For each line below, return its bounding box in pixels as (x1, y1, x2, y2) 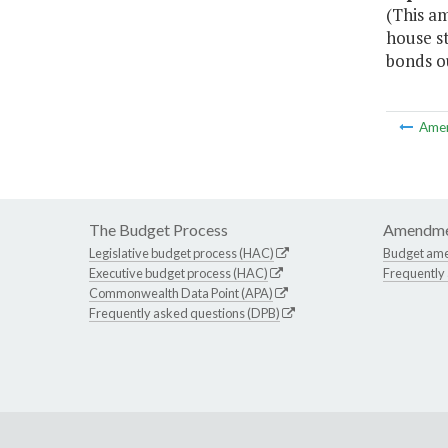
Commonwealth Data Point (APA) (89, 285, 273, 302)
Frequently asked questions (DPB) (89, 305, 280, 322)
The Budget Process (89, 220, 228, 240)
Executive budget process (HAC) (89, 265, 268, 282)
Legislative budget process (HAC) (89, 245, 274, 262)
